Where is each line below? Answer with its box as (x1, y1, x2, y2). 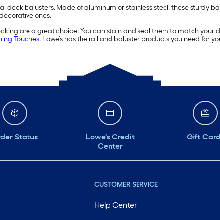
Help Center (94, 200, 137, 210)
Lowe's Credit (85, 132, 135, 142)
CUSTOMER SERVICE (94, 180, 158, 189)
